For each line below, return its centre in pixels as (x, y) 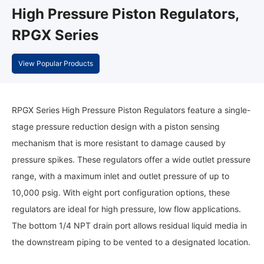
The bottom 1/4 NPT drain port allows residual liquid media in (129, 225)
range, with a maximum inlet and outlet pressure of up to (121, 176)
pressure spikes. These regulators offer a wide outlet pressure (131, 159)
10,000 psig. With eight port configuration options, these (121, 192)
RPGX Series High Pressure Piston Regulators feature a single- (131, 110)
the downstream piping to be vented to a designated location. (131, 242)
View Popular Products (56, 63)
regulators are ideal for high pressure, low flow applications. (126, 209)
